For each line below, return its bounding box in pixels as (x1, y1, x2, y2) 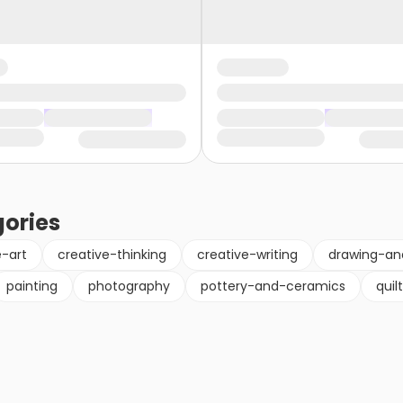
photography (88, 277, 170, 296)
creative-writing (197, 246, 298, 264)
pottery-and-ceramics (201, 277, 345, 296)
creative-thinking (58, 246, 166, 264)
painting (6, 277, 58, 296)
